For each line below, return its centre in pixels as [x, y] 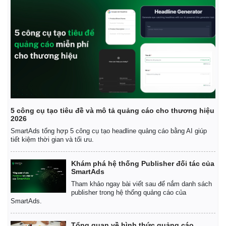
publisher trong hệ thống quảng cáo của [129, 192]
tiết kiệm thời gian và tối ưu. [52, 139]
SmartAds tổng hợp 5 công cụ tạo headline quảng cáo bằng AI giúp [109, 131]
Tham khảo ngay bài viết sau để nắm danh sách [142, 184]
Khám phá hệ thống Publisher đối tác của [143, 163]
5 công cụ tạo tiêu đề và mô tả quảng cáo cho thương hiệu [112, 110]
